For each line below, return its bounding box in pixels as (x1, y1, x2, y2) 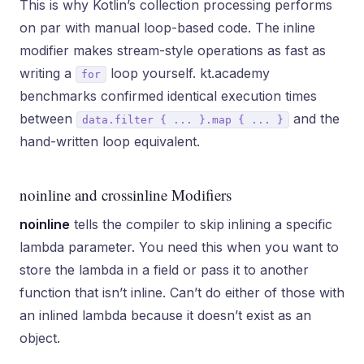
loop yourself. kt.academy (106, 65, 270, 81)
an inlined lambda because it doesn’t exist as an (19, 307, 311, 323)
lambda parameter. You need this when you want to (19, 239, 339, 255)
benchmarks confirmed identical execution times (19, 88, 317, 104)
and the (289, 110, 340, 127)
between (19, 110, 76, 127)
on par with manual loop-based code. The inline (19, 19, 315, 36)
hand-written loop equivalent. (19, 133, 200, 149)
